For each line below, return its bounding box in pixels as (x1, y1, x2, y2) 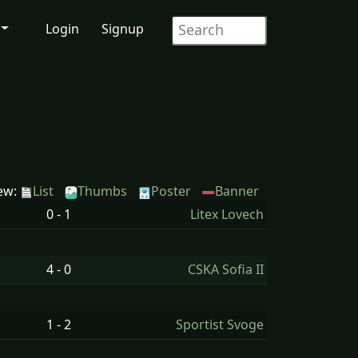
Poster (151, 182, 191, 200)
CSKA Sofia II (188, 261, 264, 278)
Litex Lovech (190, 205, 264, 223)
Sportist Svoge (176, 316, 264, 333)
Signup (101, 19, 144, 38)
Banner (215, 182, 259, 200)
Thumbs (78, 182, 127, 200)
